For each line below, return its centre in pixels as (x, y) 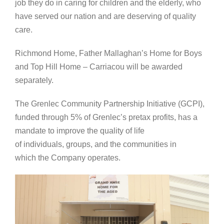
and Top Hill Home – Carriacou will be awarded (99, 67)
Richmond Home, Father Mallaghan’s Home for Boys (108, 53)
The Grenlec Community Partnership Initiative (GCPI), (110, 104)
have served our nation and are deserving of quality (105, 16)
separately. (34, 80)
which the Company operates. (68, 158)
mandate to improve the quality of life (80, 131)
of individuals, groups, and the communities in (96, 144)
